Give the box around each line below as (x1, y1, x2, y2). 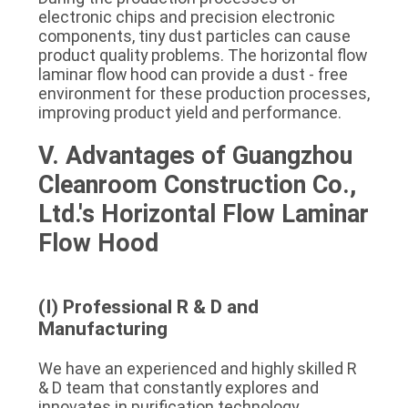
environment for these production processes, (37, 83, 370, 103)
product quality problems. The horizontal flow (37, 45, 367, 65)
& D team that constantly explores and (37, 377, 319, 397)
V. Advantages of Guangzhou (37, 140, 352, 170)
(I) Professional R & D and (37, 295, 259, 318)
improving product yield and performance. (37, 102, 342, 122)
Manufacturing (37, 317, 168, 340)
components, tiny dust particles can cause (37, 25, 351, 46)
